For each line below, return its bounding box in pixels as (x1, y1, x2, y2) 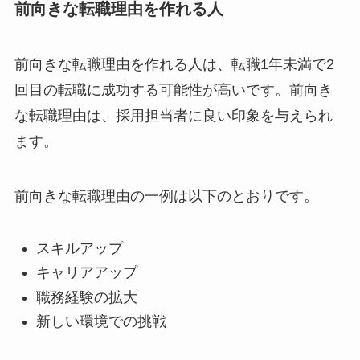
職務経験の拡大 (35, 288, 137, 305)
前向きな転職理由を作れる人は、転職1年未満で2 (14, 56, 334, 73)
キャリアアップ (35, 264, 137, 281)
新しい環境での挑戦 (35, 313, 166, 330)
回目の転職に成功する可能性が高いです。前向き (14, 82, 333, 99)
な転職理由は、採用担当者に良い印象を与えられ (14, 108, 333, 125)
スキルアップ (35, 239, 123, 256)
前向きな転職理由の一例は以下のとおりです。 (14, 188, 318, 205)
